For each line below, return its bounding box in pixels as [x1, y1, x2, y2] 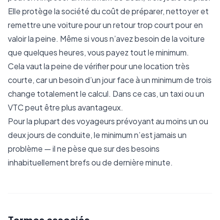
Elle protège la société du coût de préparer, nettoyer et [8, 6, 209, 16]
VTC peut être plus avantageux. [8, 102, 123, 112]
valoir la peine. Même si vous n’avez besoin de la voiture [8, 33, 205, 44]
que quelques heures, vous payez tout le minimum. [8, 47, 189, 57]
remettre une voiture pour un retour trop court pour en [8, 20, 203, 30]
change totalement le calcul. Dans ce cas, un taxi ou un [8, 88, 204, 99]
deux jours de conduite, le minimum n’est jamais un [8, 130, 187, 140]
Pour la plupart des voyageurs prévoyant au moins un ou [8, 116, 208, 126]
